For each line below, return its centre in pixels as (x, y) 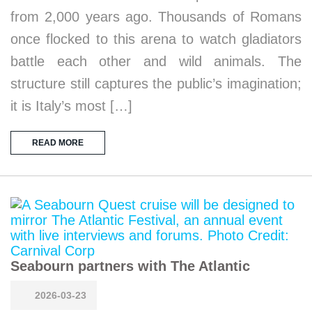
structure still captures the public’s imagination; (156, 84)
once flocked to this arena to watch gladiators (156, 39)
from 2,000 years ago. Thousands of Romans (156, 17)
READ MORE (58, 143)
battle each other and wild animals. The (156, 61)
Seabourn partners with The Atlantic (130, 266)
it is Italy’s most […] (71, 106)
